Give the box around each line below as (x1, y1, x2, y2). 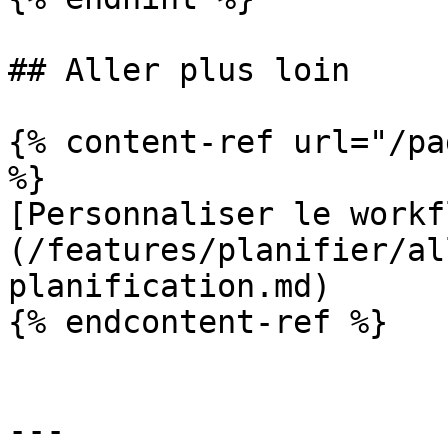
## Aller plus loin (8, 52, 350, 88)
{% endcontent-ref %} (8, 304, 388, 340)
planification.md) (8, 268, 331, 304)
